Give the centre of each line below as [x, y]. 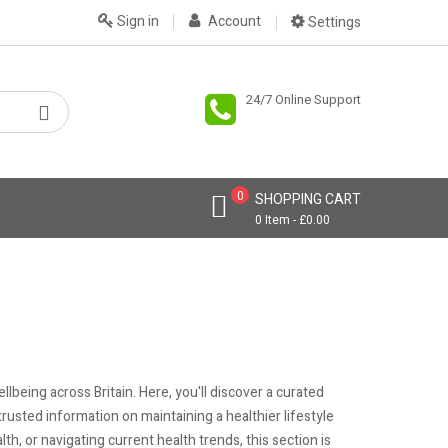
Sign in [138, 21]
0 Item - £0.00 [292, 220]
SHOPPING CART [308, 199]
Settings [333, 22]
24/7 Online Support [303, 99]
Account [234, 21]
